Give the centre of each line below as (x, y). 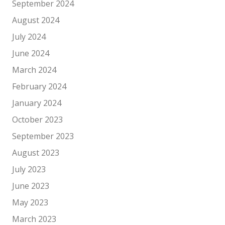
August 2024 (36, 20)
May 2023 (30, 202)
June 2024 (31, 53)
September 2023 (43, 136)
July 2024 (29, 37)
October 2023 (37, 120)
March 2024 (34, 70)
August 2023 (36, 153)
